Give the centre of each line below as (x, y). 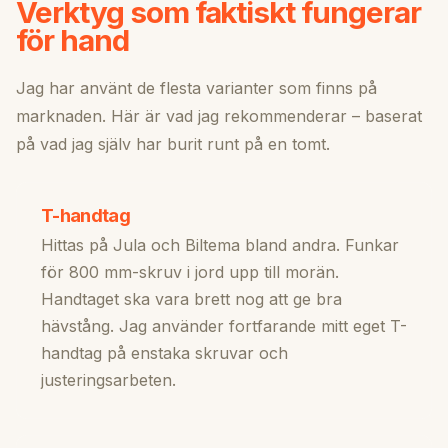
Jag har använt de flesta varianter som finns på (196, 88)
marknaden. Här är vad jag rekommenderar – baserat (219, 116)
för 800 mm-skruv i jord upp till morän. (190, 272)
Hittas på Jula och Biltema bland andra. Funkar (220, 245)
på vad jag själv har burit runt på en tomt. (173, 144)
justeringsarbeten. (108, 380)
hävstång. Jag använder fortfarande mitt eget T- (224, 326)
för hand (72, 40)
